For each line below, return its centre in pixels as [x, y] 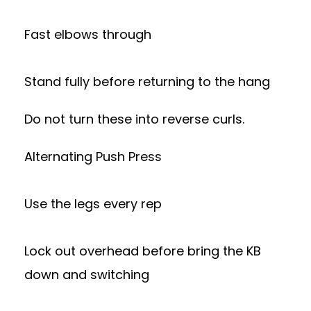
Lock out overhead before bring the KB [143, 251]
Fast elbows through [88, 34]
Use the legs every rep [93, 204]
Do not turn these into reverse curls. [134, 119]
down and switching [87, 275]
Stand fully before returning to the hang [147, 82]
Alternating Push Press [93, 157]
